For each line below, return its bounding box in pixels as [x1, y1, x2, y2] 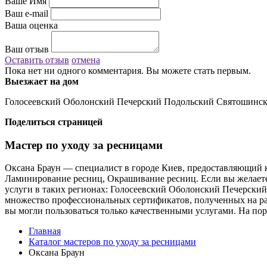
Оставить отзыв [5, 54, 69, 65]
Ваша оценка [5, 20, 58, 30]
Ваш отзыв [5, 44, 49, 54]
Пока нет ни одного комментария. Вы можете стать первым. [5, 65, 251, 76]
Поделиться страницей [5, 116, 103, 127]
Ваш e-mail [5, 8, 48, 18]
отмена [72, 54, 100, 65]
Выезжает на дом [5, 76, 79, 86]
